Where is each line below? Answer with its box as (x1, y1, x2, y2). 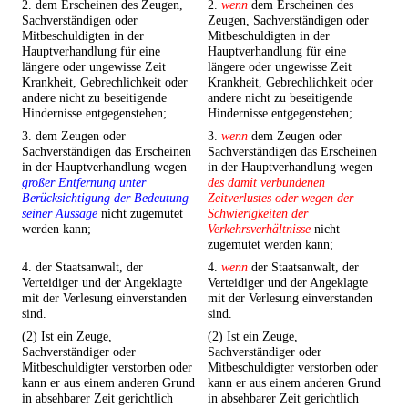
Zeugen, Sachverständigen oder (208, 13, 369, 28)
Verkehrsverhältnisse (208, 221, 311, 237)
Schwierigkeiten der (208, 206, 308, 221)
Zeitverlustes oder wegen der (208, 190, 353, 206)
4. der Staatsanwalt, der (22, 260, 143, 275)
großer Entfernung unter (22, 175, 146, 190)
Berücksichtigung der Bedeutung (22, 190, 189, 206)
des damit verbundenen (208, 175, 325, 190)
